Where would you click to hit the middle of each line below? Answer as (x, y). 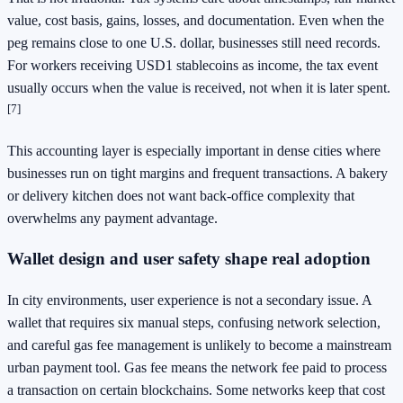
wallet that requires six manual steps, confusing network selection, (194, 323)
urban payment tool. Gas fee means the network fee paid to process (197, 368)
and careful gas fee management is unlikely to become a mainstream (199, 345)
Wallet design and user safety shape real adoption (189, 259)
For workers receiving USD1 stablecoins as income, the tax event (193, 66)
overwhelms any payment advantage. (112, 218)
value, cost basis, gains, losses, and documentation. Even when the (196, 21)
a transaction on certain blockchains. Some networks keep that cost (196, 390)
